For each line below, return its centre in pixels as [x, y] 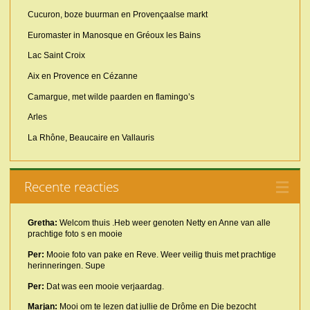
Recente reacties [71, 187]
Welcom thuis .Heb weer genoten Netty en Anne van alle [164, 223]
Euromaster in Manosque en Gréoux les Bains [114, 35]
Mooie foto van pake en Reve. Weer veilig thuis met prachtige [160, 254]
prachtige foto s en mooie [75, 234]
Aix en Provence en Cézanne [82, 76]
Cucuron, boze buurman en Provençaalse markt [117, 15]
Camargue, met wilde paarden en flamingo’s [111, 97]
